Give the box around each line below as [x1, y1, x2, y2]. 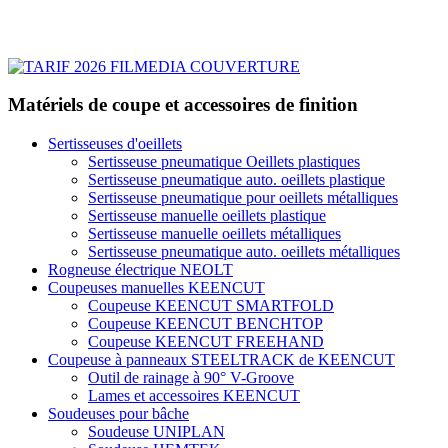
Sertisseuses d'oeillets [48, 134, 182, 152]
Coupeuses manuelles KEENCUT [48, 278, 265, 296]
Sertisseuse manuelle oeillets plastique [88, 206, 326, 224]
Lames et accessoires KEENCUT [88, 386, 300, 404]
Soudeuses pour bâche [48, 404, 189, 422]
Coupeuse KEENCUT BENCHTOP [88, 314, 323, 332]
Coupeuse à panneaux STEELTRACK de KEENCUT [48, 350, 395, 368]
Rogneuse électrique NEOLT [48, 260, 233, 278]
